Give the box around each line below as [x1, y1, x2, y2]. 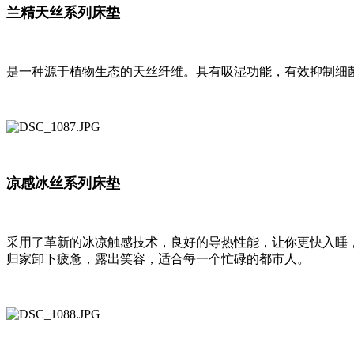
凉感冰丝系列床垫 [6, 175, 120, 192]
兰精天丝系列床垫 [6, 5, 120, 21]
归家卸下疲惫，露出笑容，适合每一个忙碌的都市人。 [6, 252, 310, 266]
